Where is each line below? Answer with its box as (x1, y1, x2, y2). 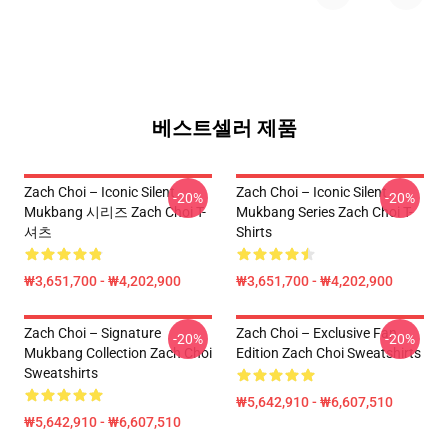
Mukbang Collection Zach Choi (24, 345, 212, 361)
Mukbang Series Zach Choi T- (236, 204, 413, 220)
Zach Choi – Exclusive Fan (236, 325, 397, 341)
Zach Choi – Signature (24, 325, 161, 341)
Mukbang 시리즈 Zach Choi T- (24, 204, 206, 220)
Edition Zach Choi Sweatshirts (236, 345, 421, 361)
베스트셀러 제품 (151, 116, 297, 140)
